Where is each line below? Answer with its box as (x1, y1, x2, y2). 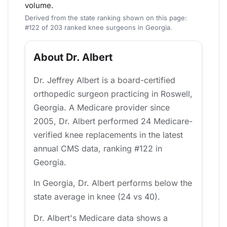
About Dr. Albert (33, 51, 112, 64)
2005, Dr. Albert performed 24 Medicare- (33, 116, 193, 127)
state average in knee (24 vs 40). (33, 192, 160, 202)
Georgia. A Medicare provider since (33, 102, 170, 113)
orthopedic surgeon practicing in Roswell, (33, 89, 193, 99)
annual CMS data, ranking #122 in (33, 143, 162, 154)
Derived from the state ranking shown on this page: (25, 14, 187, 22)
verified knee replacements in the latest (33, 130, 183, 140)
